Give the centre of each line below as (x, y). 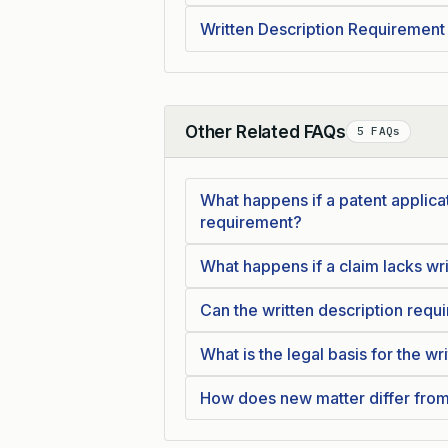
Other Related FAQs (265, 131)
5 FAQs (378, 131)
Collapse (216, 142)
